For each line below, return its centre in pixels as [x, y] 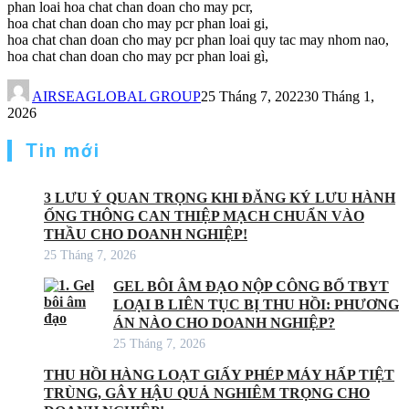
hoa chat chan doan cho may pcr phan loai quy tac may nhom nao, [198, 39]
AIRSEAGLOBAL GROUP [116, 96]
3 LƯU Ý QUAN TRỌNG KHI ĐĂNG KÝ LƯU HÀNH [220, 197]
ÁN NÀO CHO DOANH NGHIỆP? [224, 322]
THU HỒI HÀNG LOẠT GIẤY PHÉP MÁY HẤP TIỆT [219, 374]
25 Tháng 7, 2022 [252, 96]
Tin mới [63, 150]
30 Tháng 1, [339, 96]
